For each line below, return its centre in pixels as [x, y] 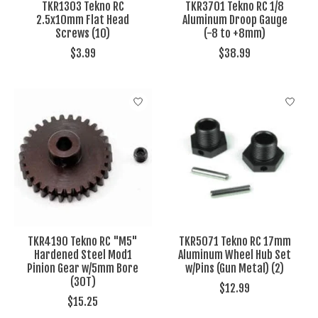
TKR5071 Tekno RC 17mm [235, 241]
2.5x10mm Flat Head [83, 20]
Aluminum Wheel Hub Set [235, 254]
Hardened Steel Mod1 [83, 254]
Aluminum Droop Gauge [235, 20]
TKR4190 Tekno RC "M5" [83, 241]
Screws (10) [83, 33]
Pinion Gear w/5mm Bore [83, 268]
